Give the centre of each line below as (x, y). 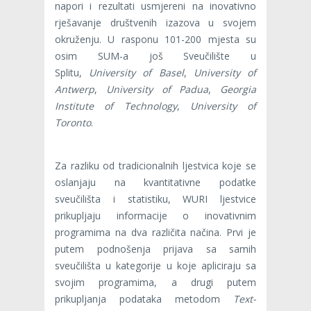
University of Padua (157, 89)
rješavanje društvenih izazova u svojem (155, 22)
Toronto (73, 122)
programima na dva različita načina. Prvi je (155, 232)
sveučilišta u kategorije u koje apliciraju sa (155, 265)
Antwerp (75, 89)
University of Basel (136, 72)
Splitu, (72, 72)
